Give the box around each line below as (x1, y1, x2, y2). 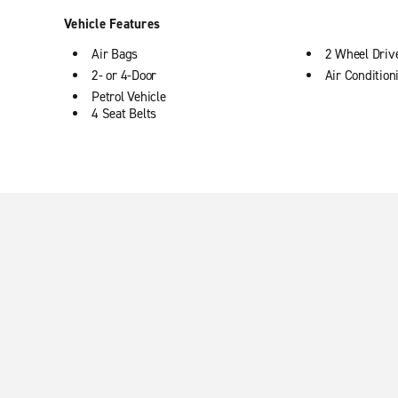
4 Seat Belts (92, 104, 156, 123)
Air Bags (92, 44, 138, 63)
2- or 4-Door (92, 66, 156, 84)
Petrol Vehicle (92, 87, 166, 106)
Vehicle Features (64, 14, 160, 33)
